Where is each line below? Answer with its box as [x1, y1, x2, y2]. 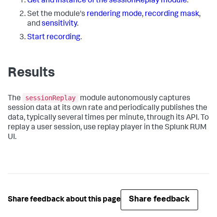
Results [8, 67, 55, 81]
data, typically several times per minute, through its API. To [8, 114, 209, 123]
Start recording [27, 34, 80, 42]
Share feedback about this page [8, 196, 121, 204]
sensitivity [42, 20, 77, 29]
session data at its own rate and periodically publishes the [8, 105, 207, 113]
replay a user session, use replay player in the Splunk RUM [8, 124, 207, 132]
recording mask [145, 11, 199, 19]
